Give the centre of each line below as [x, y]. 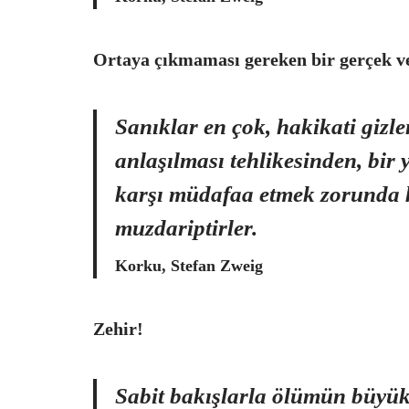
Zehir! [118, 329]
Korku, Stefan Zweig [189, 266]
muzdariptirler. [186, 228]
